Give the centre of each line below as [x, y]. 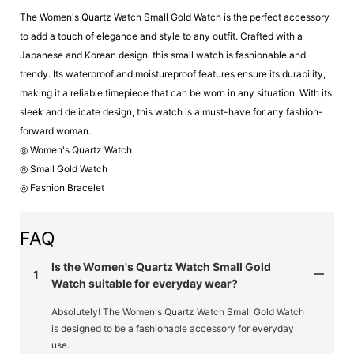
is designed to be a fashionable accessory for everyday [173, 328]
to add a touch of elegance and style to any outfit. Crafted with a [161, 36]
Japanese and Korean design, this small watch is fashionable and [163, 55]
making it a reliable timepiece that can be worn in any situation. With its [176, 92]
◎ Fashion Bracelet [62, 187]
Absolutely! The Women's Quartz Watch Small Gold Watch [178, 311]
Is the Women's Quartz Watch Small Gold [161, 266]
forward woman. [55, 130]
